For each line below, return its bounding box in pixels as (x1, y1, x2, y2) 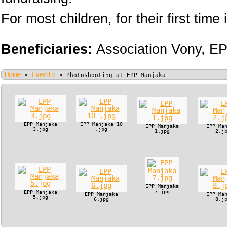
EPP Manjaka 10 (80, 121, 123, 127)
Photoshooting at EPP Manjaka (66, 72, 166, 79)
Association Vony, (96, 42, 205, 57)
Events (31, 70, 56, 79)
